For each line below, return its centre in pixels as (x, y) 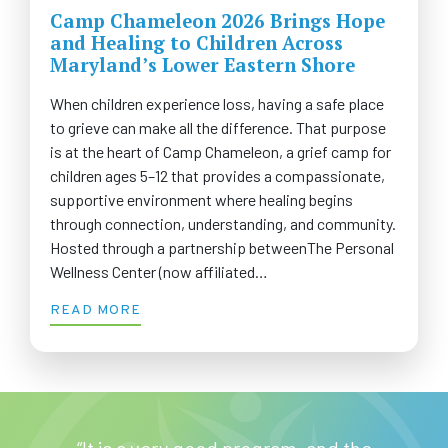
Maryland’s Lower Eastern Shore (202, 64)
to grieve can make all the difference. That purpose (218, 127)
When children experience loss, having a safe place (217, 103)
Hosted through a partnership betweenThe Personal (222, 247)
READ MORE (95, 310)
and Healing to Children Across (196, 42)
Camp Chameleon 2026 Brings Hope (217, 20)
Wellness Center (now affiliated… (159, 271)
